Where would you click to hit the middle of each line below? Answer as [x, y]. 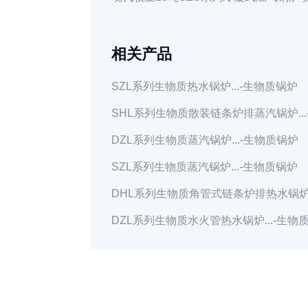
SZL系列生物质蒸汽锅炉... [175, 167]
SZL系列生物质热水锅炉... [175, 86]
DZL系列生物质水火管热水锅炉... [192, 220]
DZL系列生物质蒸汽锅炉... [176, 140]
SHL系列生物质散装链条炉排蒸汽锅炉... [209, 113]
